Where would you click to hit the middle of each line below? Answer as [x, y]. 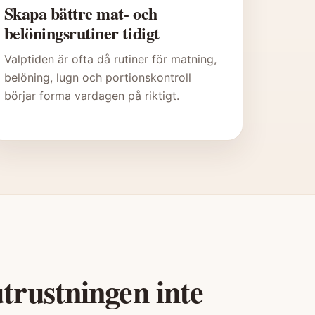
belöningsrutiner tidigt [82, 33]
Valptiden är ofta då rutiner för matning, [110, 59]
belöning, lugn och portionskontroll [97, 78]
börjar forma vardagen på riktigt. [91, 96]
